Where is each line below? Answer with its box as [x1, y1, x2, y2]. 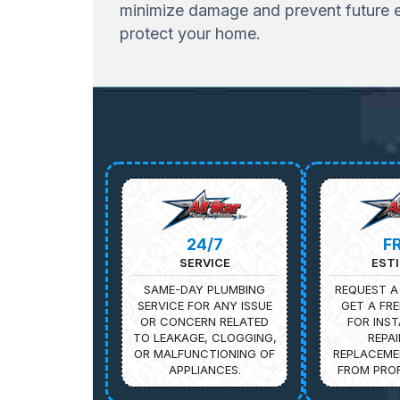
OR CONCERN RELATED [140, 313, 270, 329]
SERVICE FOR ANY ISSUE [137, 297, 272, 312]
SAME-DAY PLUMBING [144, 281, 266, 296]
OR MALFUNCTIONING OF [134, 346, 276, 361]
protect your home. [119, 23, 261, 43]
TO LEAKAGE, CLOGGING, [132, 329, 277, 345]
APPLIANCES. [168, 362, 241, 377]
